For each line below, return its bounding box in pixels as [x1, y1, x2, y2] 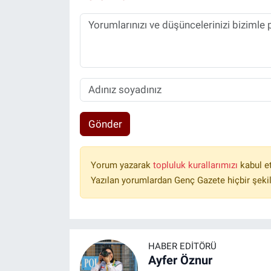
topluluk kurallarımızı [152, 160, 240, 171]
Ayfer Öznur [148, 253, 212, 268]
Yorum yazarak [90, 160, 153, 171]
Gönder [88, 117, 122, 130]
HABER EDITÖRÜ [148, 241, 217, 252]
